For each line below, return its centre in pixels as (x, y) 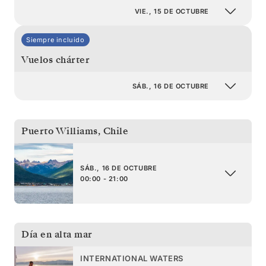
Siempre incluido (56, 39)
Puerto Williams (60, 131)
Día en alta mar (57, 234)
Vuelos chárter (56, 60)
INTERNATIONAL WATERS (132, 259)
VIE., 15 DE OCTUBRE (172, 11)
